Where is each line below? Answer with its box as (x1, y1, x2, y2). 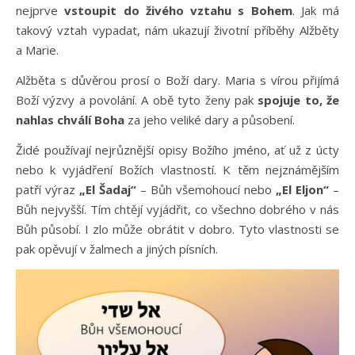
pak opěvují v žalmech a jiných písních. (16, 241, 218, 257)
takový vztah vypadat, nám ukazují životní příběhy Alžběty (16, 22, 339, 38)
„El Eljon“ (276, 181, 329, 197)
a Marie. (16, 42, 59, 58)
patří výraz (16, 181, 79, 197)
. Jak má (292, 2, 339, 18)
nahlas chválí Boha (16, 112, 124, 128)
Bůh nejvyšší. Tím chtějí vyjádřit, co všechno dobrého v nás (16, 201, 339, 217)
